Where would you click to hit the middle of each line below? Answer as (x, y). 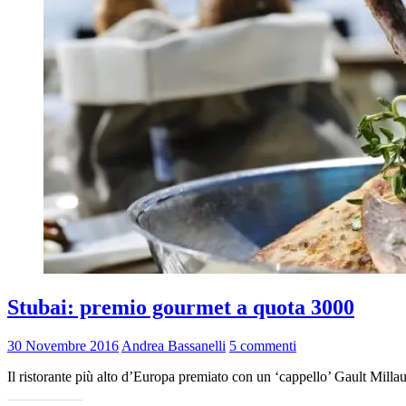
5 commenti (263, 345)
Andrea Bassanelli (174, 345)
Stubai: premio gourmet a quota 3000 (181, 307)
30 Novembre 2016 (63, 345)
